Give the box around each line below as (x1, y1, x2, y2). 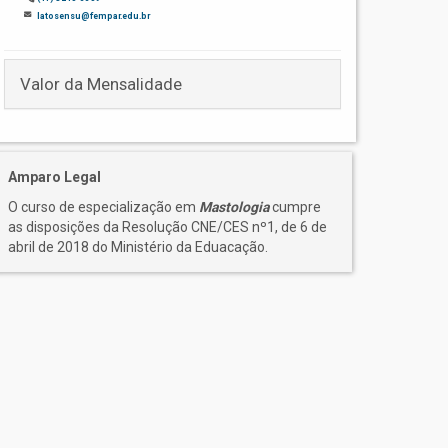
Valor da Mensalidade (20, 73, 183, 94)
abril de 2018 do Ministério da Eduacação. (8, 238, 269, 255)
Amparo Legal (8, 168, 102, 185)
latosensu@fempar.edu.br (37, 10, 151, 21)
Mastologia (199, 198, 270, 215)
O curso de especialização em (8, 198, 200, 215)
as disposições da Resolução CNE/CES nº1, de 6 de (8, 218, 328, 235)
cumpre (269, 198, 322, 215)
